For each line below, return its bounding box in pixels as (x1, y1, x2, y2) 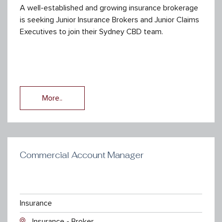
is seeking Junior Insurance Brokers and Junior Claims (20, 15, 199, 24)
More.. (42, 94, 62, 102)
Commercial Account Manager (20, 149, 144, 161)
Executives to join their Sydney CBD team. (20, 27, 163, 36)
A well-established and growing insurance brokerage (20, 3, 198, 12)
